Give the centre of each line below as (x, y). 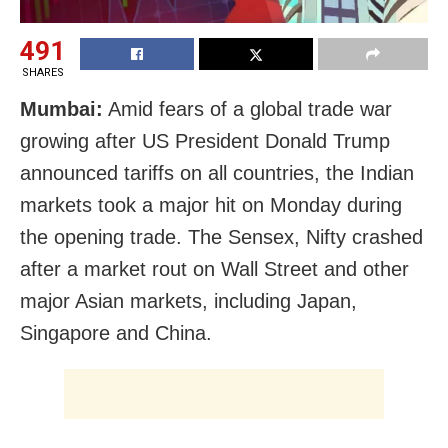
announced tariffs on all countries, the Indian (217, 172)
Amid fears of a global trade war (247, 108)
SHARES (42, 72)
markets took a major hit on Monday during (211, 204)
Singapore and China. (116, 332)
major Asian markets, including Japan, (188, 300)
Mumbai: (61, 108)
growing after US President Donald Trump (205, 140)
